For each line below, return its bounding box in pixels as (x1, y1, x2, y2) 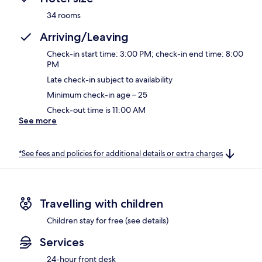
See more (19, 115, 57, 126)
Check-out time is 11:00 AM (47, 104, 146, 115)
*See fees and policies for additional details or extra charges (19, 148, 223, 158)
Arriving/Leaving (40, 29, 129, 44)
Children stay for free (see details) (47, 215, 168, 226)
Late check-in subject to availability (47, 74, 173, 85)
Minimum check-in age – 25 (47, 89, 147, 100)
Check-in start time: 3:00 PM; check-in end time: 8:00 (47, 48, 243, 59)
